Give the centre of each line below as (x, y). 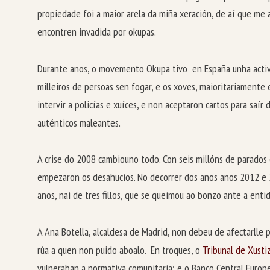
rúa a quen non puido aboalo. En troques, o (120, 250)
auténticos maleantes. (79, 122)
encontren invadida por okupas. (97, 32)
